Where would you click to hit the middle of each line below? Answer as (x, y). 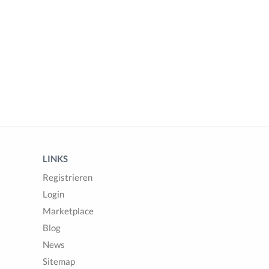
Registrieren (68, 177)
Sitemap (59, 261)
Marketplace (68, 211)
